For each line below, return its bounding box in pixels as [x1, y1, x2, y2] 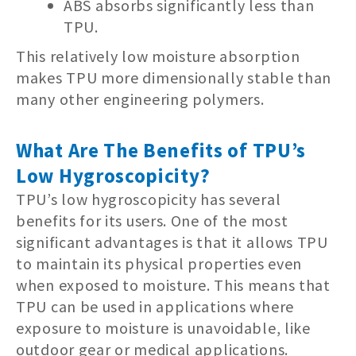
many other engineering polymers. [16, 88, 265, 109]
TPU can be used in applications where [16, 296, 294, 316]
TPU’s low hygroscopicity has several [16, 188, 281, 209]
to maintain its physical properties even [16, 253, 303, 273]
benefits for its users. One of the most [16, 210, 288, 230]
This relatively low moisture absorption [16, 45, 300, 66]
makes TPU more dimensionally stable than [16, 67, 332, 87]
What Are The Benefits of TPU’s [16, 137, 307, 163]
